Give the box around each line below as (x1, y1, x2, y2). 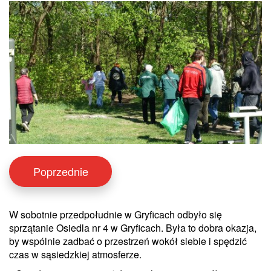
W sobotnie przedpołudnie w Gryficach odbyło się (9, 207, 222, 222)
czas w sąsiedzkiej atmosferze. (9, 247, 142, 262)
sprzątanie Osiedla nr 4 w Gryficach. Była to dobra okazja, (9, 221, 256, 235)
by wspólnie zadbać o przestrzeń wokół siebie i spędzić (9, 234, 247, 249)
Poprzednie (33, 163, 88, 180)
